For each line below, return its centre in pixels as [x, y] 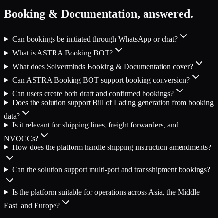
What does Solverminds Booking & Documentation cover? [102, 66]
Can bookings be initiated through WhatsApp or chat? [95, 39]
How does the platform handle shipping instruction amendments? [111, 147]
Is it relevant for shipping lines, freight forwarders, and [95, 125]
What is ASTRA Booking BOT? [62, 53]
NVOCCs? [21, 138]
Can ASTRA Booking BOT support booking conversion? [101, 80]
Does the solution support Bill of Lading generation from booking [113, 102]
